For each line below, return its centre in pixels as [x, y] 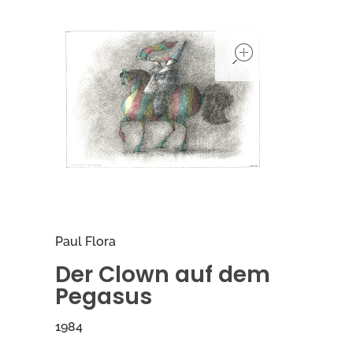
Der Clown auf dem [163, 274]
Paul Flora [85, 241]
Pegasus [104, 296]
